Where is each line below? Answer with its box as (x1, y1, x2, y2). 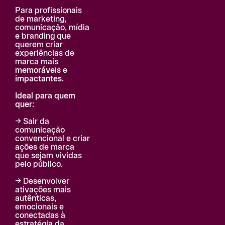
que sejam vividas (15, 152, 82, 161)
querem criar (15, 41, 63, 50)
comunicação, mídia (15, 24, 89, 33)
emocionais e (15, 203, 64, 212)
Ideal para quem (15, 92, 75, 101)
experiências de (15, 49, 74, 58)
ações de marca (15, 143, 74, 152)
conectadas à (15, 211, 65, 220)
